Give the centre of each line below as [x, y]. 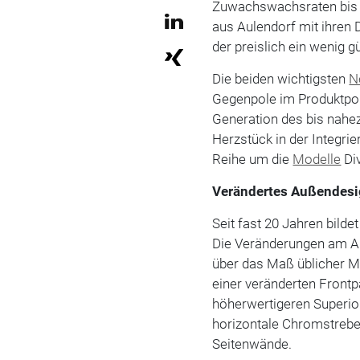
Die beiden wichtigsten [281, 78]
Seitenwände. [252, 344]
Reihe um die [253, 159]
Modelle [317, 159]
